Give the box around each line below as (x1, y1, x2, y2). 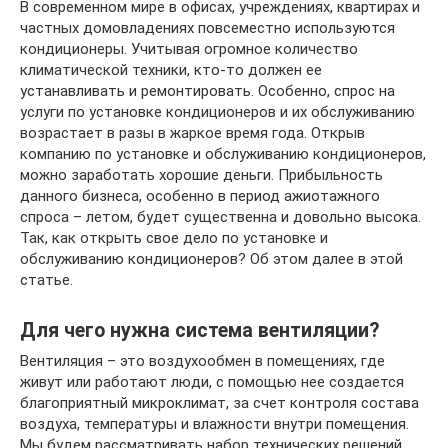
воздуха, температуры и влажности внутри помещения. (20, 415, 409, 433)
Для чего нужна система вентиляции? (20, 319, 379, 343)
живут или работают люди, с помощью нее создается (20, 373, 404, 391)
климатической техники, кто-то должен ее (20, 61, 322, 79)
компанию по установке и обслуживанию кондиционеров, (20, 145, 426, 163)
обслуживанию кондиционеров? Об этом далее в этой (20, 250, 403, 268)
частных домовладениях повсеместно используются (20, 19, 395, 37)
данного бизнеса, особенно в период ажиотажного (20, 187, 380, 205)
